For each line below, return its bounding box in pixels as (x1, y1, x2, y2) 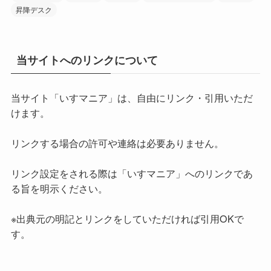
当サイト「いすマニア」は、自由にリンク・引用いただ (10, 90, 253, 105)
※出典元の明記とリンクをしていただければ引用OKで (10, 211, 244, 226)
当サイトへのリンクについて (16, 52, 158, 68)
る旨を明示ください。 (10, 180, 108, 195)
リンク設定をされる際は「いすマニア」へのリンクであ (10, 165, 253, 180)
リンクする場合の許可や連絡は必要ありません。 (10, 135, 224, 150)
